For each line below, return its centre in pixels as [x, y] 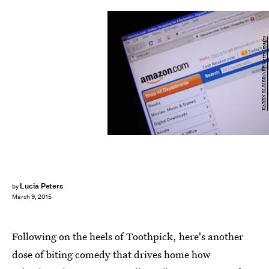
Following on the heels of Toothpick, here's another [128, 236]
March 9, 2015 [32, 197]
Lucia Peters [41, 186]
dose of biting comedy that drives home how [111, 254]
